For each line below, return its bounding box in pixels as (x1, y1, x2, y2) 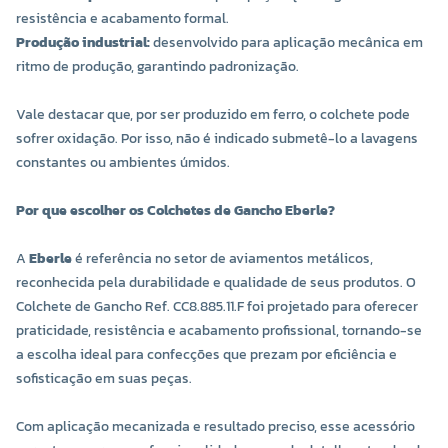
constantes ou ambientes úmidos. (16, 152, 230, 174)
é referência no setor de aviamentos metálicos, (72, 248, 373, 270)
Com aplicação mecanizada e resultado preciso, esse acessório (16, 416, 415, 438)
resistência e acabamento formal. (16, 8, 229, 30)
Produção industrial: (16, 32, 150, 54)
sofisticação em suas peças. (16, 368, 192, 390)
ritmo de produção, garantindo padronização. (16, 56, 299, 78)
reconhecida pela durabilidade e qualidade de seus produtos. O (16, 272, 416, 294)
